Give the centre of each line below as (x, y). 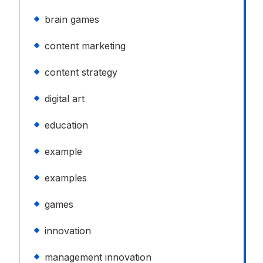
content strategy (81, 72)
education (66, 125)
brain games (72, 19)
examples (66, 178)
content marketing (85, 46)
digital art (65, 99)
